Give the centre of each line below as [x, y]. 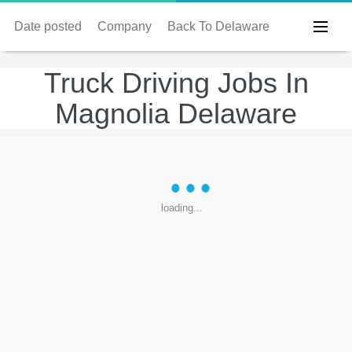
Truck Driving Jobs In [176, 83]
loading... [182, 208]
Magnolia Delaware [176, 114]
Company [125, 26]
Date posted [48, 26]
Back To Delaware [218, 26]
